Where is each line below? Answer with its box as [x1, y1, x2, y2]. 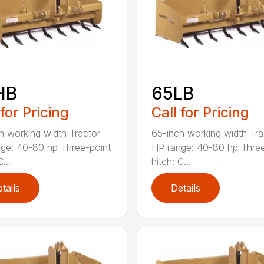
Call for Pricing [151, 103, 249, 121]
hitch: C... [151, 155, 191, 167]
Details [170, 181, 200, 194]
